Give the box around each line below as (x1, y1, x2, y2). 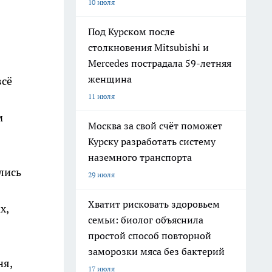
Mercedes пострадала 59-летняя (88, 57, 231, 69)
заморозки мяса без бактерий (88, 245, 225, 257)
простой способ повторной (88, 229, 211, 242)
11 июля (88, 92, 115, 101)
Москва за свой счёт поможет (88, 120, 222, 132)
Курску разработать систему (88, 135, 216, 148)
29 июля (88, 170, 115, 179)
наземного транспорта (88, 151, 192, 163)
